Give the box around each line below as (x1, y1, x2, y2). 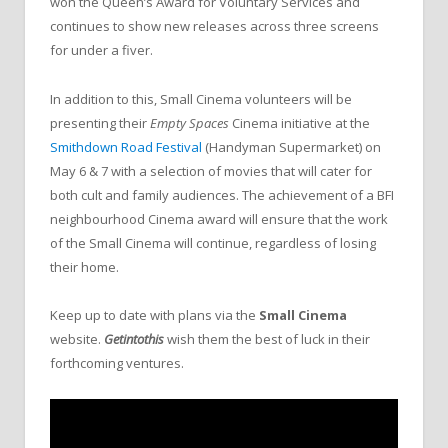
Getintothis (104, 329, 164, 348)
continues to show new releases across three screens (50, 17, 379, 36)
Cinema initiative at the (229, 113, 370, 132)
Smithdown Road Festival (50, 137, 202, 156)
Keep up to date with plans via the (50, 305, 259, 324)
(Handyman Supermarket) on (202, 137, 381, 156)
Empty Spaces (150, 113, 229, 132)
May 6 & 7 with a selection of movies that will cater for (50, 161, 372, 180)
